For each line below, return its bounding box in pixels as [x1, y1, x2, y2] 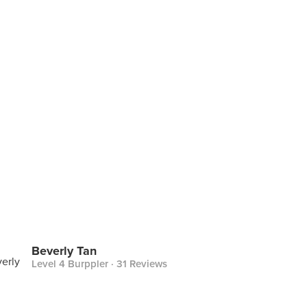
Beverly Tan [32, 243, 97, 258]
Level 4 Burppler [32, 258, 108, 270]
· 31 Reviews [108, 258, 167, 270]
